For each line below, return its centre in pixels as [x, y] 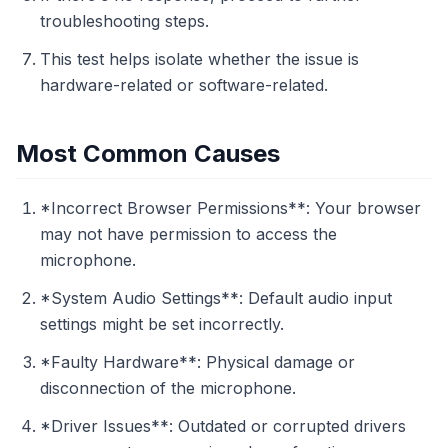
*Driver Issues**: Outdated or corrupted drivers [223, 426]
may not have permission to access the [188, 234]
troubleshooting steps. [124, 21]
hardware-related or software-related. [184, 85]
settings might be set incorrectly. [162, 324]
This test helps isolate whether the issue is [199, 59]
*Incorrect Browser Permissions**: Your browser [230, 208]
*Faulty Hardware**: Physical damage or [197, 362]
